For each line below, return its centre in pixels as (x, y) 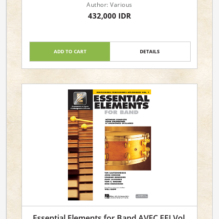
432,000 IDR (109, 16)
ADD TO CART (70, 51)
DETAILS (150, 51)
